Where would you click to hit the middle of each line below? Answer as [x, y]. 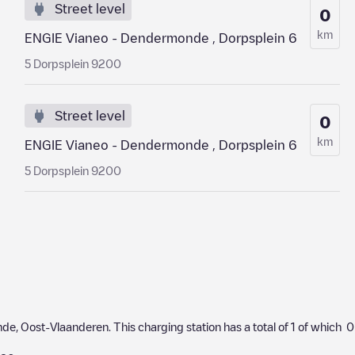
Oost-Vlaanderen [65, 326]
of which [321, 326]
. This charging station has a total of [200, 326]
